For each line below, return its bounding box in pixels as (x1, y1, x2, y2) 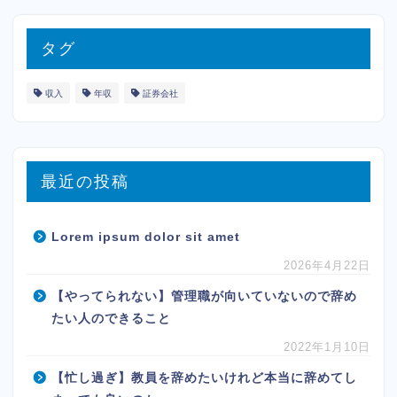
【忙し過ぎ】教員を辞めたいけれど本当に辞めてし (51, 370, 357, 385)
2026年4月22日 (284, 258, 370, 272)
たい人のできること (51, 311, 171, 325)
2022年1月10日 (284, 339, 370, 354)
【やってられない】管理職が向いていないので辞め (51, 289, 357, 303)
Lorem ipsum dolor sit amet (51, 230, 240, 244)
